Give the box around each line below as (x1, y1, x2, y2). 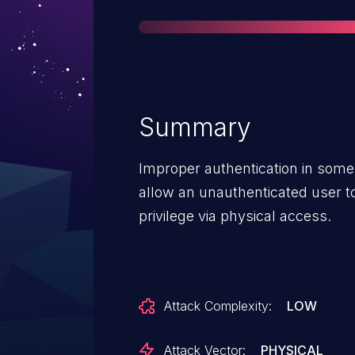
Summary (139, 112, 251, 143)
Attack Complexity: (164, 298, 272, 314)
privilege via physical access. (139, 208, 331, 224)
